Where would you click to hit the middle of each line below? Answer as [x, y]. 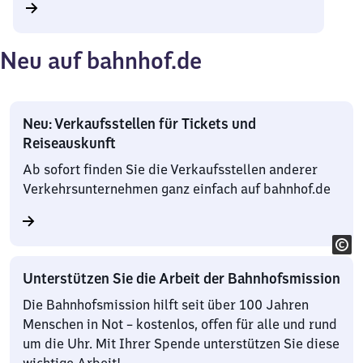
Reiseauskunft [69, 143]
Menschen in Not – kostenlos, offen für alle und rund [180, 324]
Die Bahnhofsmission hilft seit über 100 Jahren [166, 305]
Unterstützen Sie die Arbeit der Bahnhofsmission [181, 278]
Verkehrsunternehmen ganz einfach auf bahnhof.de [177, 189]
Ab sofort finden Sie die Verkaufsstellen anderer [170, 169]
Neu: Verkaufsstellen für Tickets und [139, 124]
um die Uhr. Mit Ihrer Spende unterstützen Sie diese [181, 344]
